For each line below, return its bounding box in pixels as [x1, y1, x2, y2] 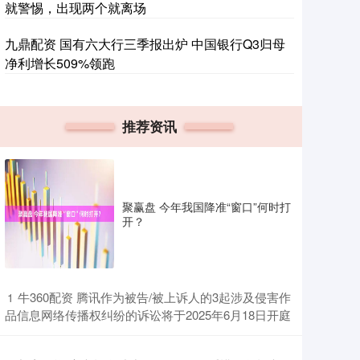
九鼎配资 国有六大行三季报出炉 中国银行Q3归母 [5, 35, 285, 53]
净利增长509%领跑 [5, 54, 115, 72]
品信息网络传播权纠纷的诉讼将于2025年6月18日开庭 [5, 306, 291, 323]
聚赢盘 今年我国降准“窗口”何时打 [122, 198, 291, 215]
